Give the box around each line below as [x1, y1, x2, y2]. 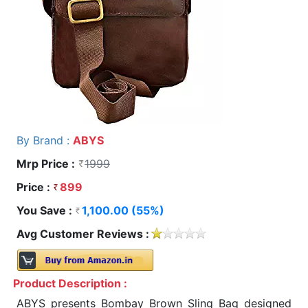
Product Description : [13, 276, 127, 290]
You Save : [16, 203, 75, 217]
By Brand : [16, 133, 73, 147]
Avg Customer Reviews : [16, 226, 149, 241]
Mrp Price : [16, 156, 78, 170]
